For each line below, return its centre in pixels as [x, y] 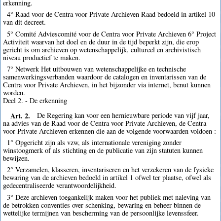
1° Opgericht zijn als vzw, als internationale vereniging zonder [94, 143]
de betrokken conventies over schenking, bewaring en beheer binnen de [102, 205]
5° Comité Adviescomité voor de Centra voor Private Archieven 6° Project [111, 34]
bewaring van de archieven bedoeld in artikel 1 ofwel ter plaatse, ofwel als [107, 178]
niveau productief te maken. [42, 57]
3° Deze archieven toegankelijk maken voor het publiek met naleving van [109, 197]
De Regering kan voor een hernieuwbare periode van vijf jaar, [124, 115]
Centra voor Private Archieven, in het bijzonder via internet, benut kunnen [107, 84]
